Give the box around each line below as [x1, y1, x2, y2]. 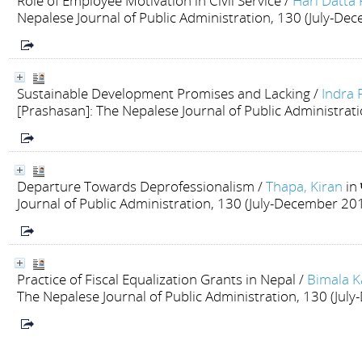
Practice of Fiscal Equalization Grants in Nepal [17, 270, 296, 288]
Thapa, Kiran [266, 177, 343, 196]
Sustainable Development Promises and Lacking [17, 84, 310, 103]
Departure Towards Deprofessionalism [17, 177, 255, 196]
